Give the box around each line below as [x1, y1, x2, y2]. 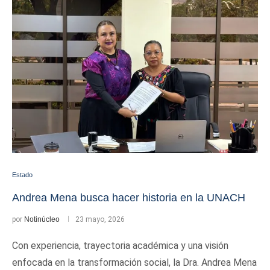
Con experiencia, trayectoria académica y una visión [12, 240, 228, 251]
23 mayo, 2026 [75, 215, 125, 224]
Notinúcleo [24, 215, 60, 224]
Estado [12, 171, 33, 178]
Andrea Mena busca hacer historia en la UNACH [12, 192, 245, 204]
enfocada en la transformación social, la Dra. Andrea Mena [12, 257, 257, 268]
